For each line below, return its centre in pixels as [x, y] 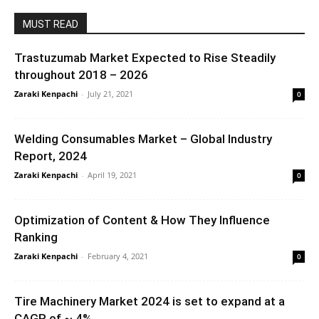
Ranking [36, 237]
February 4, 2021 [118, 256]
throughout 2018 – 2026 [81, 74]
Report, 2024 [51, 156]
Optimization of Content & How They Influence [142, 220]
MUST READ [51, 24]
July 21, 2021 [110, 93]
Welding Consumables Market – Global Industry [143, 138]
